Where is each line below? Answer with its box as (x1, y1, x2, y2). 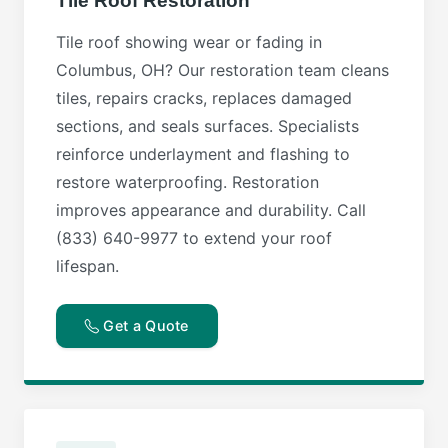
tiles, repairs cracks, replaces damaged (56, 88, 352, 109)
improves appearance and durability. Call (56, 200, 366, 221)
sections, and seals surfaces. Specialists (56, 116, 359, 137)
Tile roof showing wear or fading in (56, 32, 322, 53)
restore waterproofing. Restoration (56, 172, 319, 193)
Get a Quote (99, 317, 189, 335)
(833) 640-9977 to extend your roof (56, 228, 332, 249)
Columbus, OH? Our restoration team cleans (56, 60, 389, 81)
